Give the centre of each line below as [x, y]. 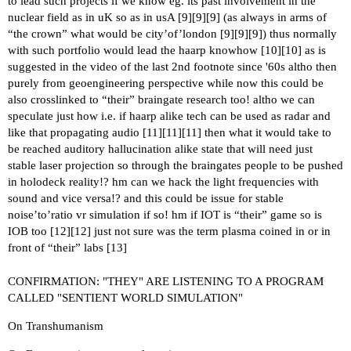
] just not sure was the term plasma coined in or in [209, 231]
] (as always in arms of [271, 17]
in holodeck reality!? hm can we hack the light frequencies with [163, 181]
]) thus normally [298, 33]
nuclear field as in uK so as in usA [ [95, 17]
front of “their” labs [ [59, 247]
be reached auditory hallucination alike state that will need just [160, 148]
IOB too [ [31, 231]
